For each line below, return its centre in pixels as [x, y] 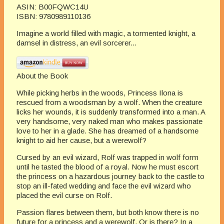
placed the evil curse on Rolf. [64, 195]
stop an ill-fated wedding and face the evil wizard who [104, 186]
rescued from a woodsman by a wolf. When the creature [109, 102]
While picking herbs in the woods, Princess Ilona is [100, 93]
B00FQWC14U [63, 7]
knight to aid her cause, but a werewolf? [81, 140]
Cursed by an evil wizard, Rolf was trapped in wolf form [107, 157]
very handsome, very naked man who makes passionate [109, 121]
